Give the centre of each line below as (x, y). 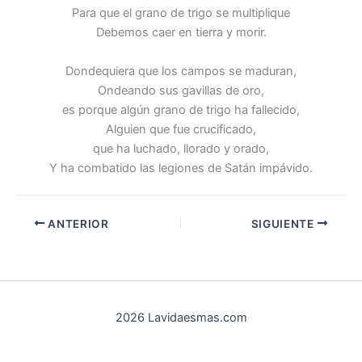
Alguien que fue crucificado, (181, 129)
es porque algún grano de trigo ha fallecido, (181, 109)
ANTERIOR (77, 223)
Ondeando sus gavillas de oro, (181, 90)
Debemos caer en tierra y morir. (181, 33)
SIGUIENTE (284, 223)
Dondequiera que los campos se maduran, (181, 71)
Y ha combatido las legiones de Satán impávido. (181, 168)
